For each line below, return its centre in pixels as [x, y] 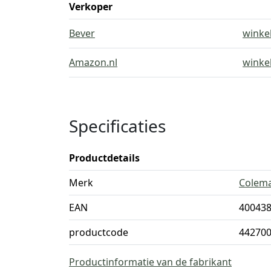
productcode [99, 232]
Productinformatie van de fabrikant [150, 262]
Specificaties [117, 126]
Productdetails [104, 158]
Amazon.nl [93, 62]
